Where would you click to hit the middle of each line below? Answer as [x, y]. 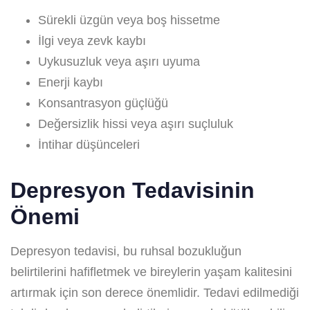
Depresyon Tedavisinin [133, 190]
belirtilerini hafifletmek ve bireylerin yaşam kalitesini [151, 272]
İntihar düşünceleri [89, 144]
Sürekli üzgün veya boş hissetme [129, 20]
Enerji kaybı [71, 82]
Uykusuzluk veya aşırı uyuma [119, 61]
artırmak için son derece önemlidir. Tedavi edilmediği [155, 292]
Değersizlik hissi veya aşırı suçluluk [136, 124]
